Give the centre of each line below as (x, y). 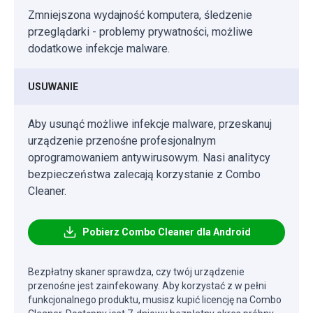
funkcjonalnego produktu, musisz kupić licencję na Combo (155, 299)
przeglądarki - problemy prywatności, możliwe (140, 31)
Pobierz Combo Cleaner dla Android (166, 232)
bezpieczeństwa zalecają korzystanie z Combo (144, 174)
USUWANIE (53, 86)
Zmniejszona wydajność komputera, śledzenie (140, 15)
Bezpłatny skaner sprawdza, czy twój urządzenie (136, 271)
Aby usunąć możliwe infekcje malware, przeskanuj (150, 124)
